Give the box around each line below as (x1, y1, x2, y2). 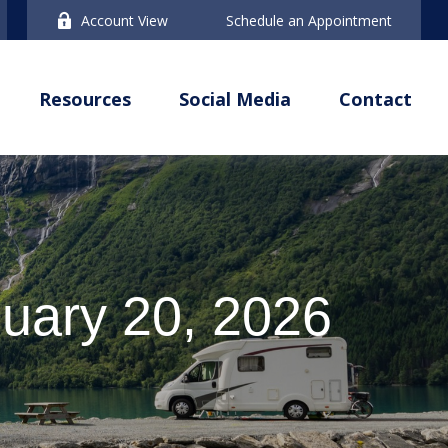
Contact (339, 86, 413, 111)
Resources (39, 86, 132, 111)
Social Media (179, 86, 292, 111)
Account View (81, 10, 169, 30)
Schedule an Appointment (226, 10, 393, 30)
